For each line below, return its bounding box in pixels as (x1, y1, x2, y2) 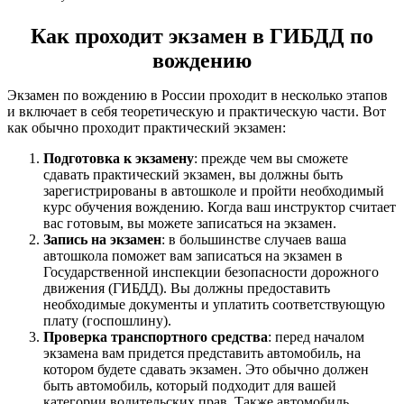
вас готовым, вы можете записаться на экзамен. (43, 215, 336, 231)
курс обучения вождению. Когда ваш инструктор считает (43, 198, 396, 215)
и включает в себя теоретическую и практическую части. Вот (7, 103, 386, 119)
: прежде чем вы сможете (194, 150, 348, 166)
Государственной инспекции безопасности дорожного (43, 263, 379, 280)
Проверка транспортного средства (43, 328, 268, 344)
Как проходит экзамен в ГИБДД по (31, 23, 373, 48)
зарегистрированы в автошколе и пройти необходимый (43, 182, 384, 198)
